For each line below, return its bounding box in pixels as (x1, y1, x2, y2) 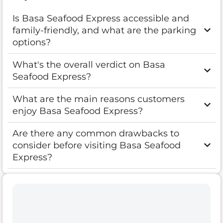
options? (12, 36, 51, 48)
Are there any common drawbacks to (12, 127, 179, 139)
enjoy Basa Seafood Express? (12, 105, 143, 116)
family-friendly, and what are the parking (12, 24, 196, 36)
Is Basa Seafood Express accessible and (12, 12, 189, 24)
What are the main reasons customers (12, 93, 185, 105)
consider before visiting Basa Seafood (12, 139, 181, 151)
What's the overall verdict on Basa (12, 59, 165, 70)
